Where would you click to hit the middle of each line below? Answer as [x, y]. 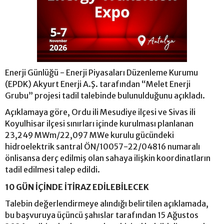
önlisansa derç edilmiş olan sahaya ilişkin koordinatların [108, 158]
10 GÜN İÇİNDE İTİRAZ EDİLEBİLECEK [77, 187]
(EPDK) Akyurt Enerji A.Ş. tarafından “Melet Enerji [98, 84]
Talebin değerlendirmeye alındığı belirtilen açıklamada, [107, 204]
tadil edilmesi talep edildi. [53, 170]
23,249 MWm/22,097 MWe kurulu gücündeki [89, 135]
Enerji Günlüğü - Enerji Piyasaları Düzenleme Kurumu [101, 73]
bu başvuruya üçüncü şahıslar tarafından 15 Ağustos [102, 215]
